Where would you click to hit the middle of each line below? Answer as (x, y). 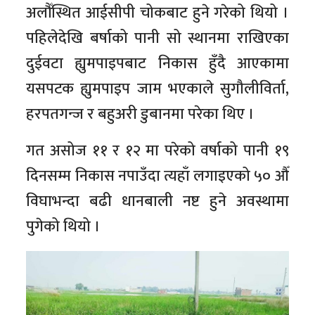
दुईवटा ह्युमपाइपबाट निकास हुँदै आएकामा (157, 64)
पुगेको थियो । (64, 227)
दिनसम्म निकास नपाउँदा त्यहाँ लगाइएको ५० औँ (157, 176)
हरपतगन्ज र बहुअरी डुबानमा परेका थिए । (141, 114)
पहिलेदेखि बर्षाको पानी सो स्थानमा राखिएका (157, 38)
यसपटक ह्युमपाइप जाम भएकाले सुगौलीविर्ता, (157, 89)
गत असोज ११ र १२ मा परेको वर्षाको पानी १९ (157, 151)
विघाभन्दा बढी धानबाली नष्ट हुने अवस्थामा (157, 201)
